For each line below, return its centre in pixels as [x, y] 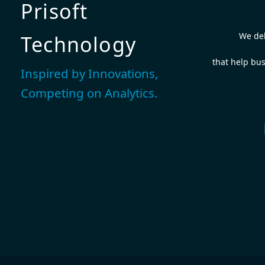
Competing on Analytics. [89, 93]
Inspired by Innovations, [89, 73]
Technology [78, 44]
